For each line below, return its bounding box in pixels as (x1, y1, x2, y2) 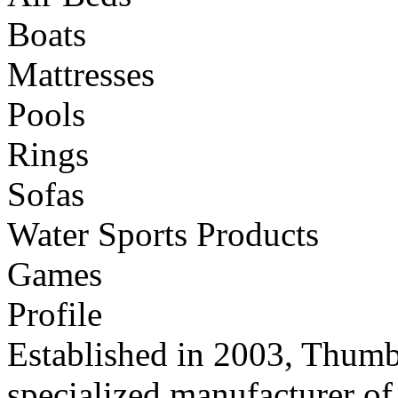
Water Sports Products (7, 215, 319, 253)
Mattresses (7, 55, 155, 93)
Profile (7, 295, 102, 333)
